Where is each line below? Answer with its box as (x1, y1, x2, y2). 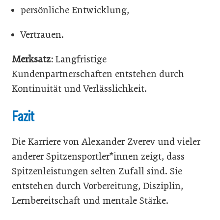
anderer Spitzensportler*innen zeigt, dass (12, 150, 185, 162)
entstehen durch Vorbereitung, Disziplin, (12, 180, 183, 192)
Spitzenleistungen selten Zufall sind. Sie (12, 165, 182, 177)
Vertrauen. (21, 28, 64, 40)
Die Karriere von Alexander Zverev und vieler (12, 136, 200, 147)
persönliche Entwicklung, (21, 4, 129, 16)
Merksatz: (12, 53, 53, 65)
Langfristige (53, 53, 107, 65)
